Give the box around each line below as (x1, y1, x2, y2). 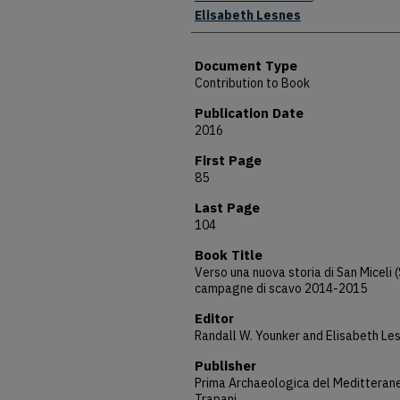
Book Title (195, 246, 262, 263)
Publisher (195, 357, 256, 374)
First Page (195, 152, 262, 169)
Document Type (195, 57, 297, 74)
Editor (195, 310, 234, 327)
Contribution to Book (195, 75, 310, 91)
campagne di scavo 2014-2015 (195, 280, 367, 296)
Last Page (195, 199, 260, 216)
